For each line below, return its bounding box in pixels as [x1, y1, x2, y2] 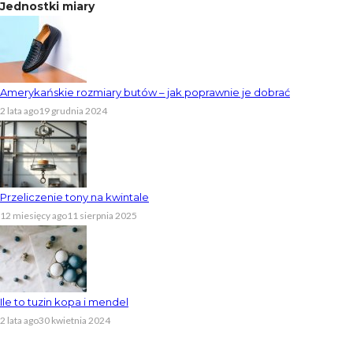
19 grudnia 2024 [39, 105, 107, 117]
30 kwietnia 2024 [39, 314, 110, 327]
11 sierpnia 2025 [67, 210, 137, 222]
